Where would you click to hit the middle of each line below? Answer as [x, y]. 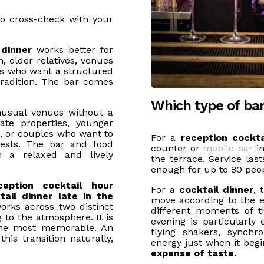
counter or [177, 148]
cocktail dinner [216, 189]
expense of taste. [194, 253]
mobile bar [228, 148]
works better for [72, 50]
